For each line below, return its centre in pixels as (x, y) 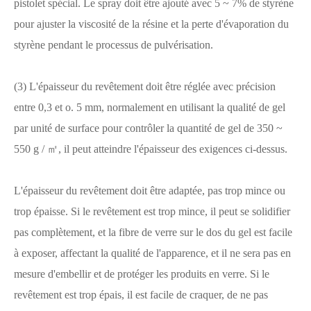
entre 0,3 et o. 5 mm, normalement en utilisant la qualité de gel (150, 107)
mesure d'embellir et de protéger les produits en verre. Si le (142, 274)
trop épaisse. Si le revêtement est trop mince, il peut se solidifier (152, 211)
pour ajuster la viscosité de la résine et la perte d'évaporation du (151, 24)
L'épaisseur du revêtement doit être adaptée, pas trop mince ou (150, 191)
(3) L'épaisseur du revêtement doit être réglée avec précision (145, 86)
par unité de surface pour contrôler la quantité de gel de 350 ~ (148, 128)
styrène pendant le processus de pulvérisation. (114, 45)
